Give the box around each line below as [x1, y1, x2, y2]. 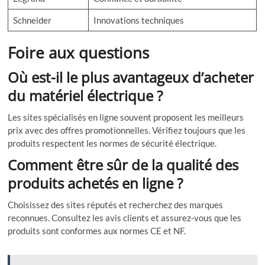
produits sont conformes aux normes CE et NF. [8, 225, 186, 237]
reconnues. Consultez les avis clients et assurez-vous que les [8, 212, 242, 224]
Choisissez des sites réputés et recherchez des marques [8, 199, 224, 211]
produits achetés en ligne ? [8, 173, 183, 193]
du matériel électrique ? [8, 86, 163, 106]
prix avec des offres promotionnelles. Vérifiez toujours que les [8, 125, 246, 136]
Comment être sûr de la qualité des [8, 155, 239, 175]
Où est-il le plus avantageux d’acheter [8, 67, 254, 88]
